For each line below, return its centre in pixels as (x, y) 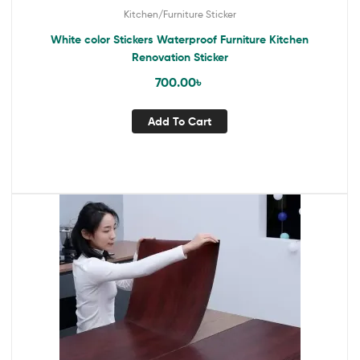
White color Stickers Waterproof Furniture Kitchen (180, 40)
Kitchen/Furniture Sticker (180, 14)
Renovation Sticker (180, 57)
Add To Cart (180, 121)
